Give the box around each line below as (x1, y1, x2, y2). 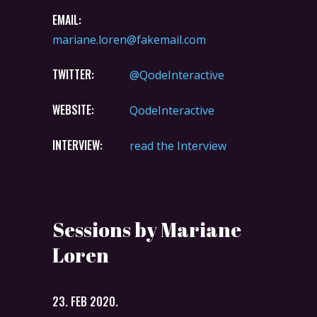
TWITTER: (52, 65, 94, 83)
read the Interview (129, 137, 226, 154)
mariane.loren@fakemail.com (52, 31, 206, 47)
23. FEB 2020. (52, 292, 118, 310)
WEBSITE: (52, 100, 94, 118)
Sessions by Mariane (52, 215, 241, 243)
